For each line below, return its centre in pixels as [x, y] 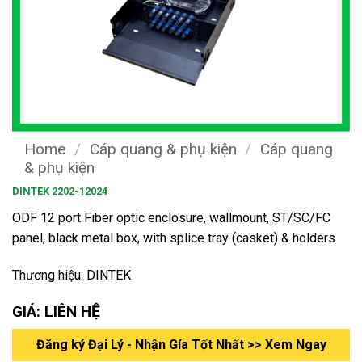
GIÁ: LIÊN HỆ [56, 311]
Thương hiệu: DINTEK [72, 275]
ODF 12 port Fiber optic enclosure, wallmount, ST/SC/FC [171, 217]
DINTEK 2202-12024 [60, 191]
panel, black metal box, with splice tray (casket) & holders [174, 238]
